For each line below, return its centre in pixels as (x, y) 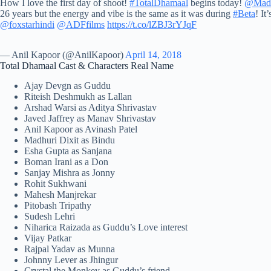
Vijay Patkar (48, 238)
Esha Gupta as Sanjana (68, 151)
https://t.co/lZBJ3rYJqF (152, 24)
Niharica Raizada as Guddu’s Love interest (106, 227)
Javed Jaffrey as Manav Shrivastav (90, 118)
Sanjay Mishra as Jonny (70, 172)
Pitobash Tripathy (58, 205)
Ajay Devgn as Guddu (67, 85)
